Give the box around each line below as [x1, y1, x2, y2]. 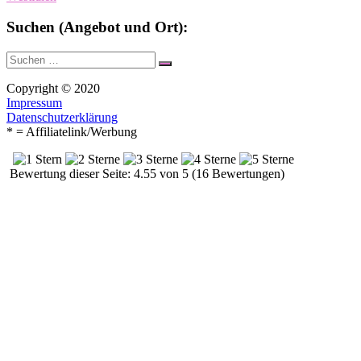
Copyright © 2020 [6, 81, 100, 96]
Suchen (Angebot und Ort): [6, 19, 188, 36]
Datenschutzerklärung [6, 110, 118, 125]
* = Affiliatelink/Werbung [6, 125, 137, 139]
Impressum [6, 96, 62, 110]
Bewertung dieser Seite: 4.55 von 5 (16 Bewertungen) [6, 167, 284, 181]
